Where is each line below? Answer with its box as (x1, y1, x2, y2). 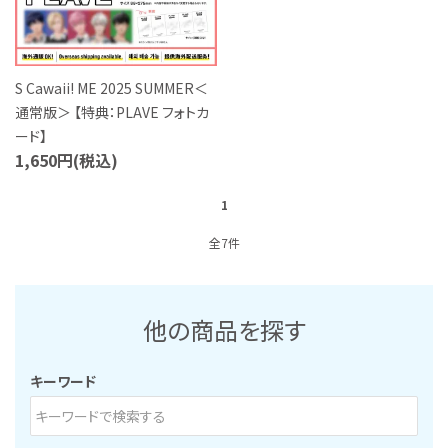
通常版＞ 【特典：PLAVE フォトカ (15, 101, 209, 122)
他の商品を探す (142, 317, 306, 348)
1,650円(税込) (15, 147, 118, 172)
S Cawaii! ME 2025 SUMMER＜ (15, 77, 208, 98)
